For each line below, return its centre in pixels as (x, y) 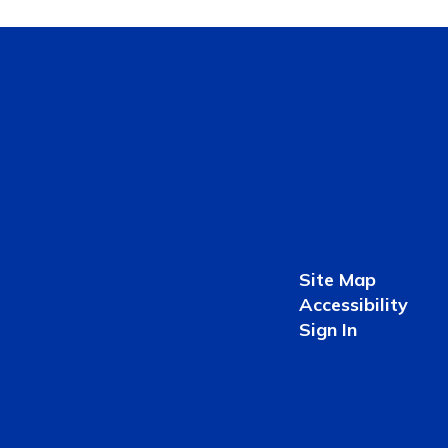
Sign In (327, 329)
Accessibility (353, 304)
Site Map (337, 279)
